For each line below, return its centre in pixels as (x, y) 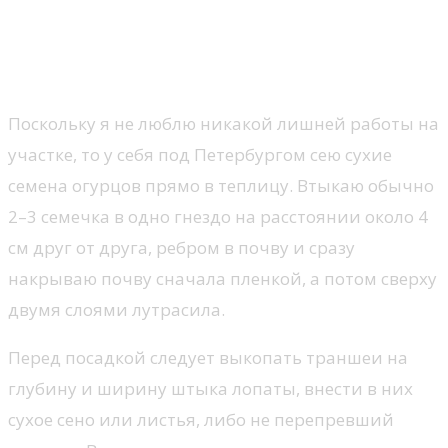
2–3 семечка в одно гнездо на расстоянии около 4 (218, 217)
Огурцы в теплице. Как (163, 39)
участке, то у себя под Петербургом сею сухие (200, 155)
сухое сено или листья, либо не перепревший (201, 420)
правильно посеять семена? (198, 70)
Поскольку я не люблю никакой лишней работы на (223, 124)
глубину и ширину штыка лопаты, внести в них (210, 389)
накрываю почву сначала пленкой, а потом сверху (222, 279)
